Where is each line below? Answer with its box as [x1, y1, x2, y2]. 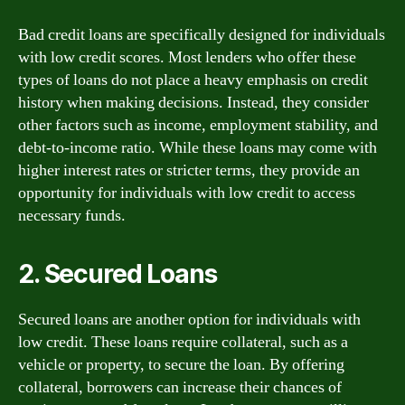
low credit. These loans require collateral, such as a [18, 332, 348, 353]
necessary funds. [18, 205, 126, 226]
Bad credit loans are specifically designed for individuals [18, 24, 385, 45]
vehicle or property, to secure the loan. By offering [18, 354, 344, 375]
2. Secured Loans [18, 259, 217, 289]
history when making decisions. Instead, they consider [18, 92, 369, 113]
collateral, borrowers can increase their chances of [18, 377, 342, 398]
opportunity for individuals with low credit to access [18, 183, 355, 203]
